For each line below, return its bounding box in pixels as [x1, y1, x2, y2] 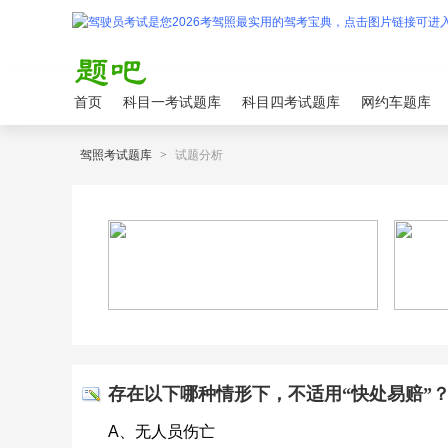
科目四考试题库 [242, 94, 340, 110]
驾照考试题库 [80, 148, 152, 162]
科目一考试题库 [123, 94, 221, 110]
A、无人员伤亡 [108, 423, 215, 440]
